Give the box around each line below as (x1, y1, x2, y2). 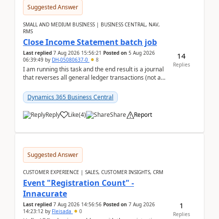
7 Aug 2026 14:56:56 (53, 201, 102, 208)
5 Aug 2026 (129, 49, 155, 56)
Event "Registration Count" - (23, 177, 134, 188)
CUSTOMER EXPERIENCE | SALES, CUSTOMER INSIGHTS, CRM (23, 169, 163, 175)
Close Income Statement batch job (23, 37, 157, 47)
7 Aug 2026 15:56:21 (53, 49, 102, 56)
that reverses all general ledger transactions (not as (23, 73, 164, 82)
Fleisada (52, 208, 73, 215)
